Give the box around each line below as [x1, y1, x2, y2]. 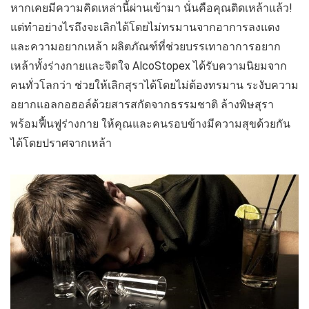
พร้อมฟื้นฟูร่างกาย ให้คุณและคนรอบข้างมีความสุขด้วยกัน [10, 117, 290, 130]
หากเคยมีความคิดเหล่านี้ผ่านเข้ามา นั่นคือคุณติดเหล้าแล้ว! [10, 1, 292, 14]
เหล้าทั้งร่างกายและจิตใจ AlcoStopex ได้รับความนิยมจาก [10, 59, 287, 72]
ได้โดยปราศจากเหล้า [10, 137, 112, 150]
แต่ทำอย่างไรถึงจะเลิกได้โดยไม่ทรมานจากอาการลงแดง [10, 21, 280, 34]
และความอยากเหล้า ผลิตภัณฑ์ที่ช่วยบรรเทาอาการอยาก [10, 40, 281, 53]
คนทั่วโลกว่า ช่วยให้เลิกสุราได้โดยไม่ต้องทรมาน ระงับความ [10, 79, 299, 92]
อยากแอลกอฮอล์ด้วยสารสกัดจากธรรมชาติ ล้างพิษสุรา [10, 98, 274, 111]
